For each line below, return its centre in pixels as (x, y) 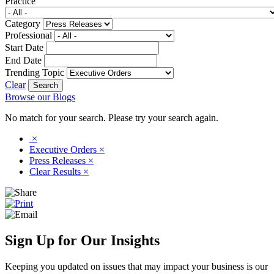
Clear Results (56, 171)
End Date (23, 60)
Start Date (24, 47)
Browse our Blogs (40, 97)
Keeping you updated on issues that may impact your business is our (136, 266)
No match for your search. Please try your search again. (112, 117)
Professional (28, 35)
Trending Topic (35, 72)
